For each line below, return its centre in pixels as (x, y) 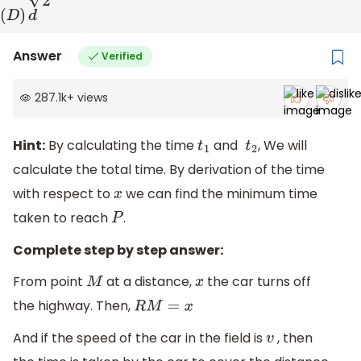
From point (50, 282)
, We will (283, 145)
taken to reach (62, 218)
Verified (122, 56)
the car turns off (258, 282)
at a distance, (149, 282)
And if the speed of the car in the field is (139, 338)
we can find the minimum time (220, 193)
